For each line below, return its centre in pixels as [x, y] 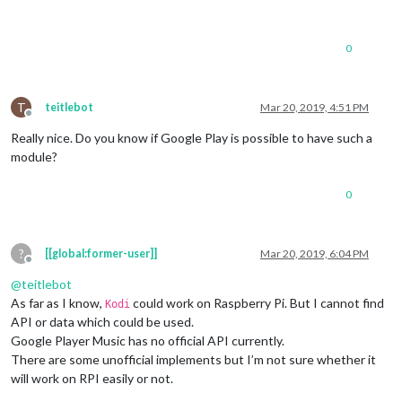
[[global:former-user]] [101, 253]
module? [34, 156]
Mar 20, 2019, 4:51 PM [315, 107]
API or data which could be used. [102, 321]
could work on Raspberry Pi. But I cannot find [257, 302]
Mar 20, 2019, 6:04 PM [315, 253]
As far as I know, [58, 302]
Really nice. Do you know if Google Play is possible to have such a [192, 137]
